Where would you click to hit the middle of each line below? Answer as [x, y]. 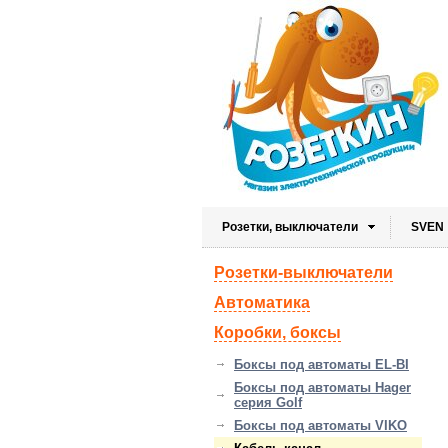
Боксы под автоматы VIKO [320, 425]
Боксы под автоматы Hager [322, 387]
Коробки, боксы [277, 332]
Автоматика [262, 302]
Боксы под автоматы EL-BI [321, 364]
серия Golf [268, 402]
